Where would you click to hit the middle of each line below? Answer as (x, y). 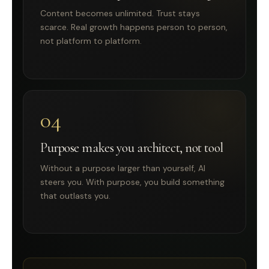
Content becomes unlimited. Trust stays (120, 14)
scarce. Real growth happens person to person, (134, 27)
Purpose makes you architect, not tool (132, 147)
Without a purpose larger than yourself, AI (123, 168)
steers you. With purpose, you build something (132, 182)
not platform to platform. (91, 41)
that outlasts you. (75, 195)
